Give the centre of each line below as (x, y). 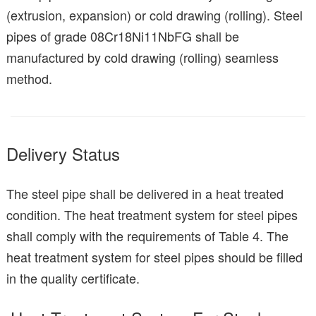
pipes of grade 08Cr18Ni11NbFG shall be (123, 36)
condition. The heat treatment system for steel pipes (152, 214)
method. (29, 78)
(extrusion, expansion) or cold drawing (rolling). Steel (154, 14)
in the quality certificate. (73, 278)
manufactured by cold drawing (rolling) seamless (142, 57)
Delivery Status (63, 153)
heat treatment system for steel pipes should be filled (154, 256)
